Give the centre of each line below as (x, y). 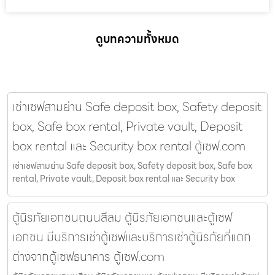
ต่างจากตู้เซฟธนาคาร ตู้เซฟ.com (88, 256)
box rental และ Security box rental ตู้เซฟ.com (129, 146)
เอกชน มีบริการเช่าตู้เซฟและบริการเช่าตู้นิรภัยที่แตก (132, 237)
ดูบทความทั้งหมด (137, 39)
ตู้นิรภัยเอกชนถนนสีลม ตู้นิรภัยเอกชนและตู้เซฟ (122, 217)
